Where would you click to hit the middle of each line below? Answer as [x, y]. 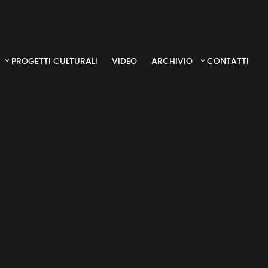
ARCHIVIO [172, 61]
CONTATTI [228, 61]
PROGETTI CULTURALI [54, 61]
